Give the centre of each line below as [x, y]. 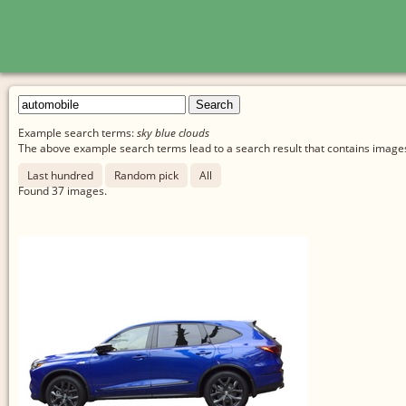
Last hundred [60, 175]
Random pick [146, 175]
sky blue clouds [173, 133]
